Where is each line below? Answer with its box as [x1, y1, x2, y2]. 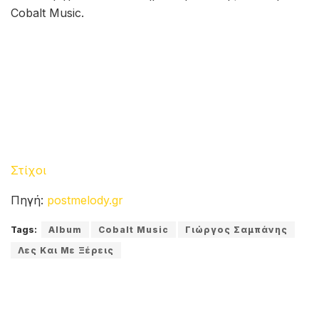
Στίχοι [11, 162, 46, 177]
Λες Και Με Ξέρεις [18, 244, 114, 256]
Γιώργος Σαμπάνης [185, 224, 288, 235]
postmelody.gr [47, 192, 123, 207]
